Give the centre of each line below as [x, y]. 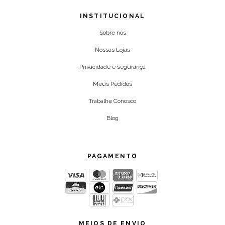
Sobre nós [113, 33]
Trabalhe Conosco [113, 101]
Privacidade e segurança [113, 67]
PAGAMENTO [113, 156]
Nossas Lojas [113, 50]
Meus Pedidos [113, 84]
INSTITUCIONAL [113, 16]
